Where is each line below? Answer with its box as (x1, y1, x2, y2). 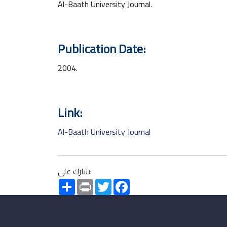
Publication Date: (58, 37, 146, 60)
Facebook (130, 175, 163, 191)
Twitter (111, 175, 137, 191)
